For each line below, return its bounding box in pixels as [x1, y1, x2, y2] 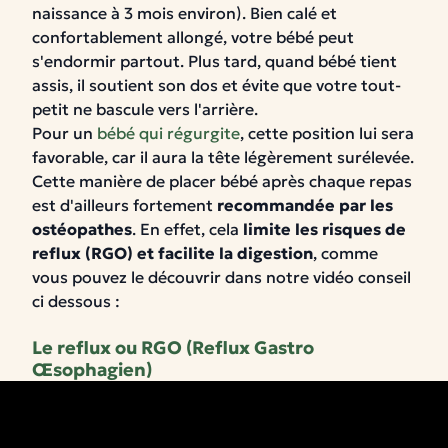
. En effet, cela [132, 219, 243, 239]
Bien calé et [250, 3, 337, 23]
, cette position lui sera [240, 123, 414, 143]
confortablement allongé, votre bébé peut [32, 27, 354, 47]
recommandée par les [217, 195, 393, 215]
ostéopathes [32, 219, 132, 239]
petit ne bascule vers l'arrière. [32, 99, 258, 119]
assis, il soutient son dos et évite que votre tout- [32, 75, 401, 95]
